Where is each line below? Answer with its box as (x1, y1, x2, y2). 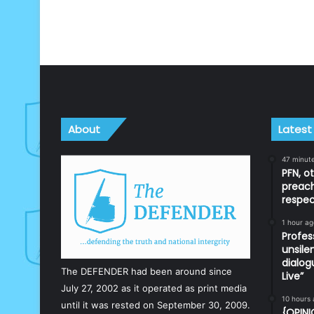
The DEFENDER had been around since (61, 265, 232, 277)
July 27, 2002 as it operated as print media (61, 282, 247, 294)
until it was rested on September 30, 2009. (61, 299, 250, 310)
